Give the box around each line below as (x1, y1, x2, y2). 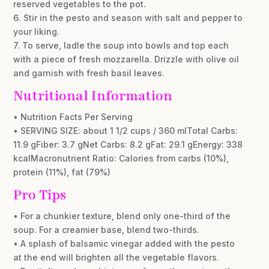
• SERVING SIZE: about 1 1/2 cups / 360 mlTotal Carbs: (13, 125, 238, 136)
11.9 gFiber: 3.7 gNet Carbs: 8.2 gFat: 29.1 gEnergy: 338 (13, 139, 243, 150)
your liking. (13, 26, 60, 37)
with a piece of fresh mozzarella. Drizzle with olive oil (13, 53, 240, 64)
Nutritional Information (13, 86, 173, 105)
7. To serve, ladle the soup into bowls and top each (13, 40, 229, 50)
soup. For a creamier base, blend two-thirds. (13, 224, 200, 235)
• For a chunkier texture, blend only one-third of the (13, 210, 231, 221)
